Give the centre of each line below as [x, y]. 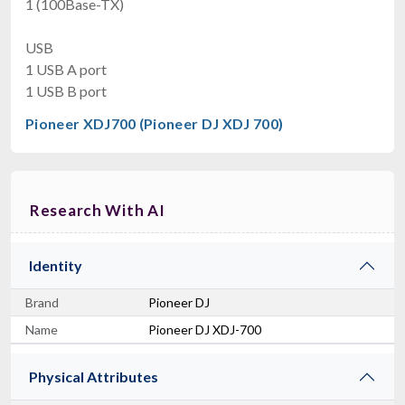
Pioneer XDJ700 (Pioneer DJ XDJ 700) [155, 123]
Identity [56, 265]
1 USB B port [66, 90]
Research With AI [98, 210]
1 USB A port [66, 69]
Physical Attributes [94, 376]
